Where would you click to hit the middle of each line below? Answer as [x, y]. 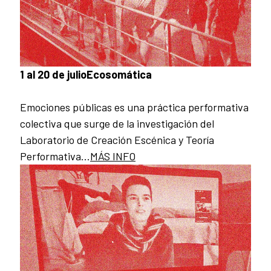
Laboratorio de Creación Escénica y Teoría [117, 140]
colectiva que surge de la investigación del [117, 124]
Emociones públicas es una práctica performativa [134, 107]
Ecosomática [119, 75]
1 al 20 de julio [53, 75]
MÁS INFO [113, 156]
